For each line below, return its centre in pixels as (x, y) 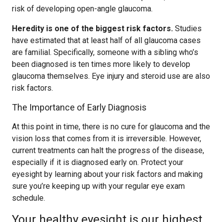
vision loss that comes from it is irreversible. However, (107, 139)
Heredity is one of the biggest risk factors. (92, 28)
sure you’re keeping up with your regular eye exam (98, 186)
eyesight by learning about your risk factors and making (107, 174)
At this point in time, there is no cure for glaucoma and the (111, 127)
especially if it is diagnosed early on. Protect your (98, 162)
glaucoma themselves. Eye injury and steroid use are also (111, 76)
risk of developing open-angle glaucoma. (82, 9)
